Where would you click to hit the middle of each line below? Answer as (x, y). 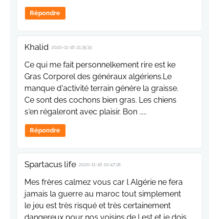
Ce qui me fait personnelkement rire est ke (100, 65)
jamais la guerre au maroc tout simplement (103, 194)
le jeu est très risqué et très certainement (98, 206)
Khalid (37, 47)
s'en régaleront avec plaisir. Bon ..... (86, 112)
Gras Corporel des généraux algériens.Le (98, 77)
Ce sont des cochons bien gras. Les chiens (100, 100)
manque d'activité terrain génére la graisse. (101, 88)
